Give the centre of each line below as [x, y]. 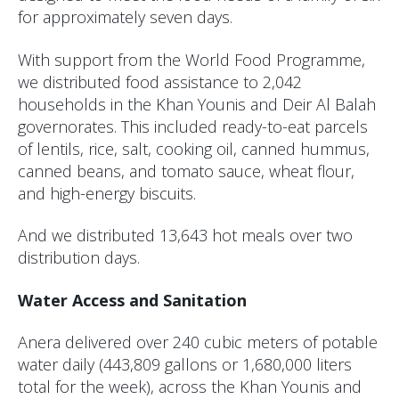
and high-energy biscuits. [107, 193]
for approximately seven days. [125, 17]
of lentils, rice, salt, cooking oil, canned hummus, [194, 148]
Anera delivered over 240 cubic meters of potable [198, 342]
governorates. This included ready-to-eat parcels [193, 126]
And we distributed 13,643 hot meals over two [185, 236]
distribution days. [79, 258]
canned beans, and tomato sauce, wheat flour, [186, 171]
